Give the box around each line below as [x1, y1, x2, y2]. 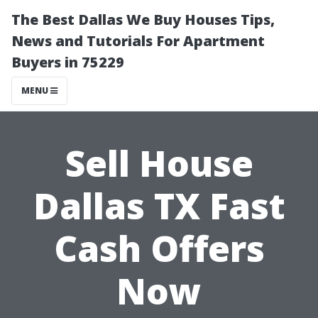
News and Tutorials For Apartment [11, 31, 265, 50]
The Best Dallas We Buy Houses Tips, [11, 10, 275, 29]
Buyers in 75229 [11, 53, 124, 72]
